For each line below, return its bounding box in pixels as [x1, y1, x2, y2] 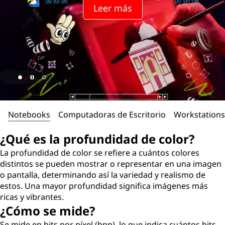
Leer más [93, 2, 132, 14]
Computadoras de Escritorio [58, 109, 166, 120]
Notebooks [8, 109, 50, 120]
